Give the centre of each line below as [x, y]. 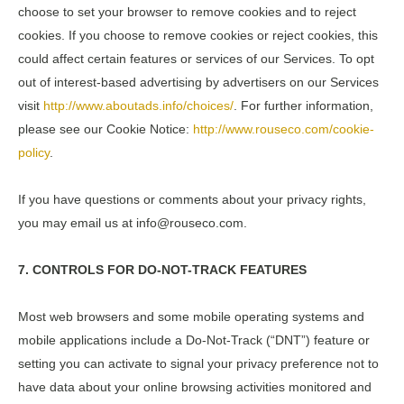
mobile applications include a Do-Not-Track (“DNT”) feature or [194, 340]
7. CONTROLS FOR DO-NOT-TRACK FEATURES [162, 269]
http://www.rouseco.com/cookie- [284, 129]
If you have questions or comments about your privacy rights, [192, 199]
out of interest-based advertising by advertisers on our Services [198, 82]
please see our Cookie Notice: [106, 129]
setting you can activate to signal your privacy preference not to [198, 363]
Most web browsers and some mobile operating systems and [191, 316]
